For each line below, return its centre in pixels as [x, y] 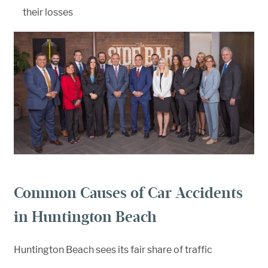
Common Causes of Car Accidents [128, 193]
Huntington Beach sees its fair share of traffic [113, 250]
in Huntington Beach [85, 217]
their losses [48, 12]
